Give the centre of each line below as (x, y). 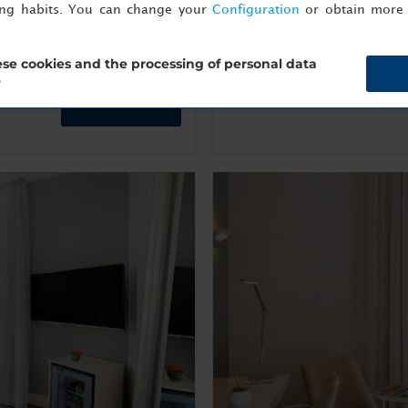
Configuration (255, 9)
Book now (121, 104)
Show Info (259, 53)
